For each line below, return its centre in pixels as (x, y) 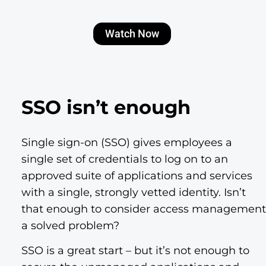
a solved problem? (70, 225)
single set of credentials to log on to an (125, 159)
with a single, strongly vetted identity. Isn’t (134, 192)
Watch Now (132, 33)
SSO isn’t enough (106, 107)
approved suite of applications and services (137, 175)
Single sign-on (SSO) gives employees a (127, 142)
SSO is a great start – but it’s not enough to (135, 251)
